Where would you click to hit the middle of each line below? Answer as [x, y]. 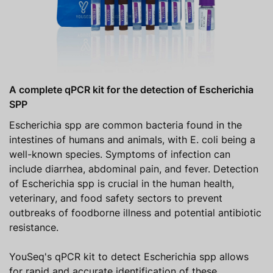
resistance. [34, 228]
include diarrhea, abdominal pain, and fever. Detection [134, 169]
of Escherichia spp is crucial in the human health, [122, 184]
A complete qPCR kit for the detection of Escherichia [131, 90]
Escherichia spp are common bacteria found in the [126, 125]
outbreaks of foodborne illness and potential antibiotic [135, 213]
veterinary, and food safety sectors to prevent [116, 198]
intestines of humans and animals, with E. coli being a [132, 140]
